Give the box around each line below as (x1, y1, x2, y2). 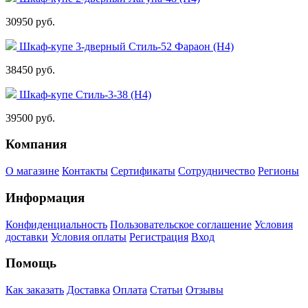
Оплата (113, 284, 147, 296)
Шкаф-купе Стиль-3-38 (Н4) (19, 88, 151, 100)
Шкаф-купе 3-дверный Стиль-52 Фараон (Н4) (19, 40, 234, 52)
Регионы (258, 165, 299, 177)
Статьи (150, 284, 183, 296)
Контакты (62, 165, 108, 177)
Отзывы (186, 284, 223, 296)
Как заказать (5, 284, 64, 296)
